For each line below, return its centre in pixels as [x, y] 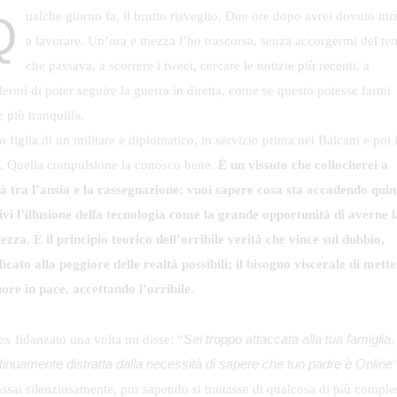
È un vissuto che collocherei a [303, 165]
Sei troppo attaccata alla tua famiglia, [288, 339]
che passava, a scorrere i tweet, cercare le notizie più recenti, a [198, 66]
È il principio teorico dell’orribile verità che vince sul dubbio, [209, 240]
